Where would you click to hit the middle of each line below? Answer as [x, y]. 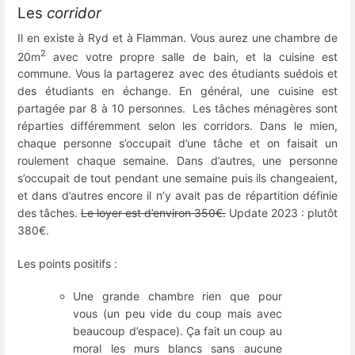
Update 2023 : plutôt [282, 213]
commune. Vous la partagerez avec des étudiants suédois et [177, 74]
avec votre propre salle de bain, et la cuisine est [192, 56]
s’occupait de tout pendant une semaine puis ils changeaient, [177, 178]
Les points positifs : [67, 263]
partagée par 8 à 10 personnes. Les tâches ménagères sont [177, 109]
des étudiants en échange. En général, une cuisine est [177, 91]
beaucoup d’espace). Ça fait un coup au [177, 330]
